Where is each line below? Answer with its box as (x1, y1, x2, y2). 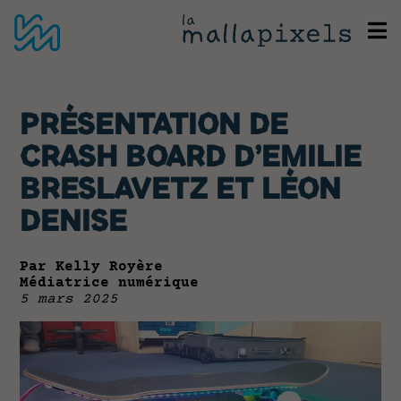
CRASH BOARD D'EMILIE (20, 144, 363, 174)
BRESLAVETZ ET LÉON (20, 176, 342, 206)
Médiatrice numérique (20, 275, 200, 292)
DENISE (20, 209, 128, 238)
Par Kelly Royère (20, 259, 164, 276)
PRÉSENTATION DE (20, 112, 289, 141)
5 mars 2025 (20, 291, 119, 308)
